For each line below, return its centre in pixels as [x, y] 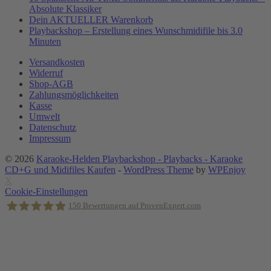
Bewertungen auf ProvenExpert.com [141, 206]
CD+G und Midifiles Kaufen [60, 170]
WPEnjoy [227, 170]
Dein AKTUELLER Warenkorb [91, 20]
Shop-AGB [51, 84]
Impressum [50, 139]
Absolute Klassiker [65, 9]
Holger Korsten [35, 243]
